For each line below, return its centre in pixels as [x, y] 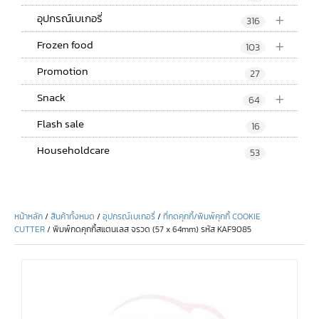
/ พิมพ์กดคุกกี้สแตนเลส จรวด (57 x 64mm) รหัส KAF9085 [148, 229]
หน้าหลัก [28, 216]
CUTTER [30, 229]
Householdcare [73, 150]
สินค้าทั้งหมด [73, 216]
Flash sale [61, 123]
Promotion [63, 70]
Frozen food [65, 44]
